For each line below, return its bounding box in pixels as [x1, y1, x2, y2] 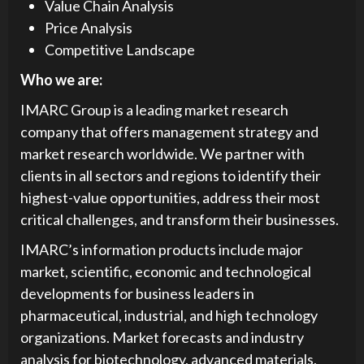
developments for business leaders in [20, 284, 254, 302]
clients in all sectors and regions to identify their [20, 166, 321, 184]
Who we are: [20, 70, 102, 89]
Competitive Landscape [45, 40, 195, 58]
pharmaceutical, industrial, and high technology [20, 305, 318, 324]
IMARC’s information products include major [20, 240, 303, 258]
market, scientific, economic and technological [20, 262, 311, 280]
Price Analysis [45, 18, 132, 37]
